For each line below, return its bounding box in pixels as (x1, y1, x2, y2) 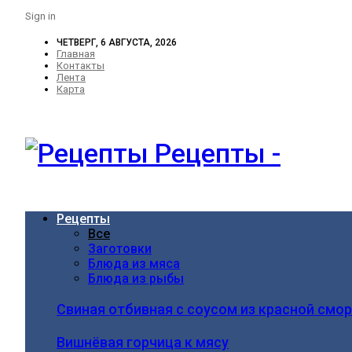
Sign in (25, 10, 56, 22)
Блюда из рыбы (88, 271, 184, 286)
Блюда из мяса (88, 256, 180, 271)
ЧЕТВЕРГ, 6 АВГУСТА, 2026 (57, 37, 177, 48)
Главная (57, 48, 95, 60)
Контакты (57, 60, 104, 71)
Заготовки (88, 241, 152, 256)
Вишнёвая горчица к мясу (57, 334, 229, 350)
